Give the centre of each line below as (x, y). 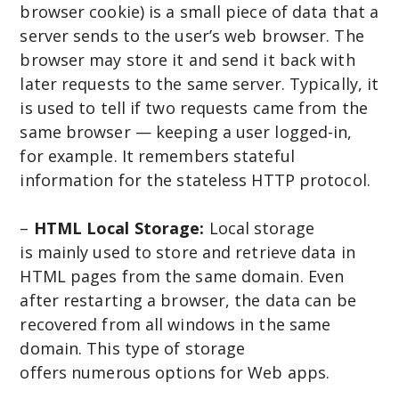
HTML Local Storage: (119, 228)
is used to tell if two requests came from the (194, 108)
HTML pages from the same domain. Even (182, 277)
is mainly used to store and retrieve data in (187, 252)
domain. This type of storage (133, 349)
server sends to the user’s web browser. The (192, 36)
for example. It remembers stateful (157, 156)
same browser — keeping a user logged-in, (186, 132)
